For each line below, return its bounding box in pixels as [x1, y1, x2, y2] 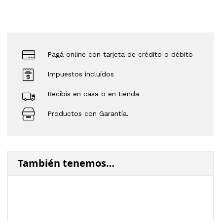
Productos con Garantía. [47, 110, 129, 118]
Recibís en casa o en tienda [47, 90, 139, 98]
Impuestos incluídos [47, 70, 114, 78]
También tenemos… [18, 156, 114, 170]
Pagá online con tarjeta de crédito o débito [47, 50, 193, 59]
